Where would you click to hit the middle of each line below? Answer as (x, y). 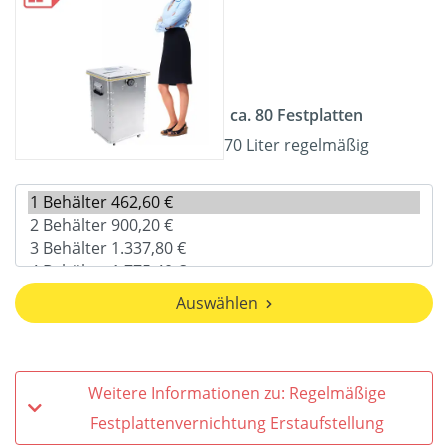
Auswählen (217, 303)
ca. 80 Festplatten (296, 115)
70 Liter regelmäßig (296, 145)
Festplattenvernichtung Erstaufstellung (327, 423)
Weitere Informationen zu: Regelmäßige (237, 393)
